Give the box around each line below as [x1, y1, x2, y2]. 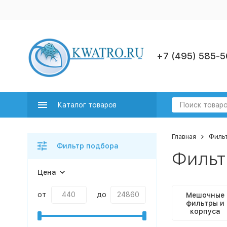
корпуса [190, 207, 220, 215]
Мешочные [185, 191, 224, 199]
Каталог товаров [57, 101, 117, 109]
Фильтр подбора [56, 142, 119, 150]
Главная [171, 133, 196, 140]
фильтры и [185, 199, 224, 207]
